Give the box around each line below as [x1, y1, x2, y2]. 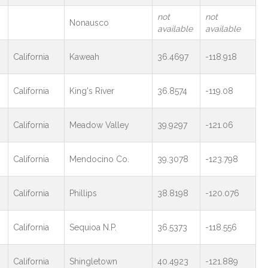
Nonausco [69, 18, 109, 28]
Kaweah [69, 52, 99, 62]
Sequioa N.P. [69, 223, 117, 232]
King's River [69, 86, 114, 96]
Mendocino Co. [69, 154, 129, 164]
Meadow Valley [69, 120, 129, 130]
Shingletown [69, 257, 117, 266]
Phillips [69, 188, 97, 198]
